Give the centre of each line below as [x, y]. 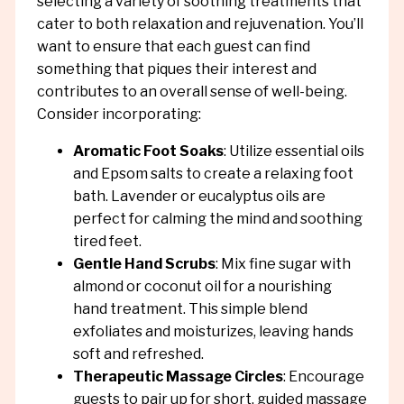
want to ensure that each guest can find [173, 46]
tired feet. [107, 241]
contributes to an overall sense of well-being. [192, 91]
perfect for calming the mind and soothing [217, 218]
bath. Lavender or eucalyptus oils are [199, 196]
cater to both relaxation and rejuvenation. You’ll [200, 23]
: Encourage [323, 376]
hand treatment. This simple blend [190, 308]
